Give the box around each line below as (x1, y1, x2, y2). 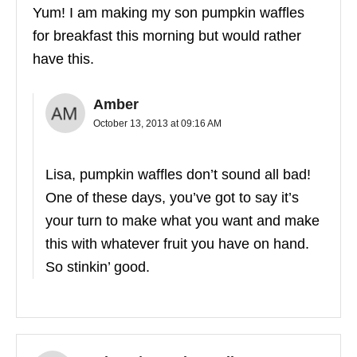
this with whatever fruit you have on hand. (45, 236, 309, 253)
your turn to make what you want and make (45, 213, 320, 229)
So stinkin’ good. (45, 259, 150, 276)
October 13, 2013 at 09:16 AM (93, 118, 222, 130)
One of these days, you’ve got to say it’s (45, 190, 299, 206)
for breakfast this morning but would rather (33, 28, 301, 45)
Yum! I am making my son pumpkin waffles (33, 5, 304, 22)
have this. (33, 51, 94, 68)
